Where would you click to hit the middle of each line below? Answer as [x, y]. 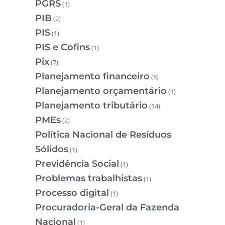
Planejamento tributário [91, 106]
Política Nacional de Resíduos [103, 135]
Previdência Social [77, 164]
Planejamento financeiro [92, 77]
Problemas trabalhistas [89, 179]
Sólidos [52, 149]
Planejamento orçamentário [101, 91]
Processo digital [72, 193]
